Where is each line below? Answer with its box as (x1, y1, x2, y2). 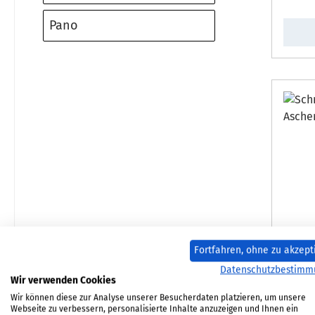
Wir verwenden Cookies (11, 274, 116, 286)
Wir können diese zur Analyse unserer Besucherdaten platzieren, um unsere (11, 292, 306, 302)
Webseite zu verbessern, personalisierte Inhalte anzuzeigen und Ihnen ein (11, 303, 298, 314)
